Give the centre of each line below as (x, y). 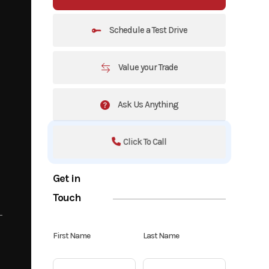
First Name (72, 235)
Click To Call (145, 141)
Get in (67, 178)
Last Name (161, 235)
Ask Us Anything (147, 104)
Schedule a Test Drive (147, 30)
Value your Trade (147, 67)
